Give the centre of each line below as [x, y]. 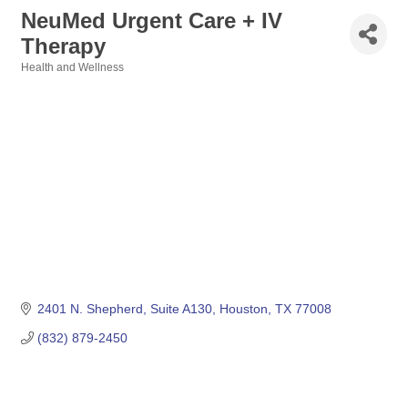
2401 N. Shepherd [90, 309]
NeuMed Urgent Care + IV [152, 20]
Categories [49, 80]
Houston [243, 309]
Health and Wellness [72, 67]
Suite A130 [181, 309]
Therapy [63, 46]
